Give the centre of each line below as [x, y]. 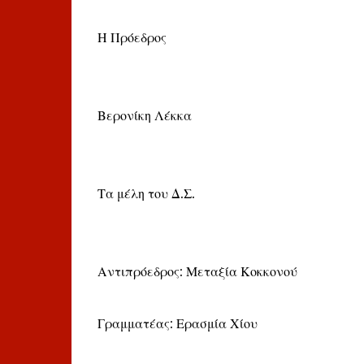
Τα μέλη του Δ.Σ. [146, 193]
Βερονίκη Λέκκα [144, 115]
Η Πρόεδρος [132, 37]
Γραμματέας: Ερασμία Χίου [177, 323]
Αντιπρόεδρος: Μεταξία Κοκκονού [197, 271]
